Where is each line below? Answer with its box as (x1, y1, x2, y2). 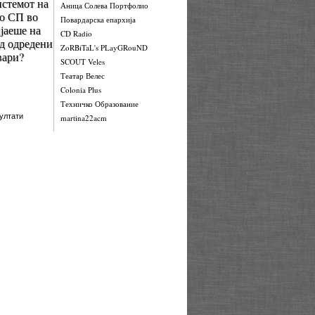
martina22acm (60, 112, 107, 123)
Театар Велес (60, 70, 105, 81)
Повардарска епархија (60, 14, 136, 25)
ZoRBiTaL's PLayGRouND (60, 42, 148, 53)
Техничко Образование (60, 98, 139, 109)
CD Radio (60, 28, 92, 39)
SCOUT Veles (60, 56, 105, 67)
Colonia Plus (60, 84, 101, 95)
